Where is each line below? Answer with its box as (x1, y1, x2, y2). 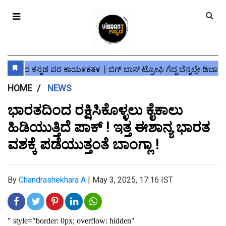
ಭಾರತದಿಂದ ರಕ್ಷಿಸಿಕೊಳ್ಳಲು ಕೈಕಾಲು (8, 102, 183, 119)
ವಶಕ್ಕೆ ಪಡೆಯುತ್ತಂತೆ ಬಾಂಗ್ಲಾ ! (8, 136, 159, 153)
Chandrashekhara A (19, 175, 86, 185)
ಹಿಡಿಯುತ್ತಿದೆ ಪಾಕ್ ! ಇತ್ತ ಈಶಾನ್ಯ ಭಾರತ (8, 119, 210, 136)
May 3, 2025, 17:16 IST (92, 175, 173, 185)
